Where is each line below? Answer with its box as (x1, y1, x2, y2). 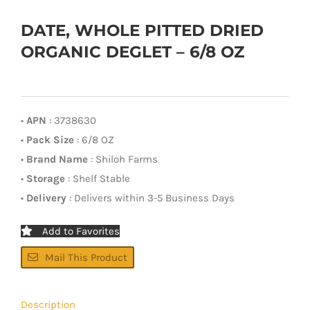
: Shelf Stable (65, 172, 130, 185)
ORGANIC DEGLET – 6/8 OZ (21, 42, 244, 62)
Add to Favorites (42, 224, 120, 237)
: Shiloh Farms (88, 152, 158, 165)
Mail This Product (45, 250, 127, 264)
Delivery (26, 191, 66, 204)
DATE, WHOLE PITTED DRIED (21, 20, 264, 40)
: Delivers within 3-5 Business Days (66, 191, 235, 204)
